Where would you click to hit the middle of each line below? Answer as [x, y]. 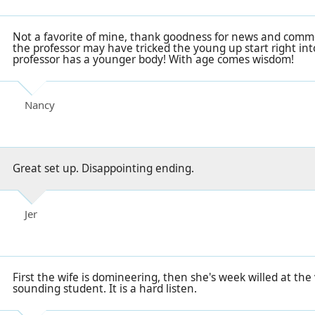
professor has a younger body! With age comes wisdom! [153, 60]
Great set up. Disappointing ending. [103, 169]
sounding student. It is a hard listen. [105, 289]
